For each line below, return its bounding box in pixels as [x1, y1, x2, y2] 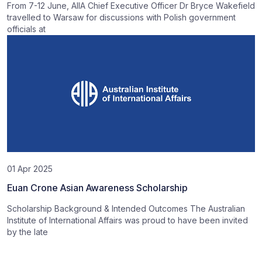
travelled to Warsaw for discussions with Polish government [7, 12, 236, 22]
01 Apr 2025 [7, 164, 53, 174]
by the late [7, 227, 48, 237]
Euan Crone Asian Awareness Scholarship [7, 182, 188, 194]
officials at [7, 24, 46, 34]
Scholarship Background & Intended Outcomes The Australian [7, 204, 245, 213]
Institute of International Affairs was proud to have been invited [7, 215, 248, 225]
